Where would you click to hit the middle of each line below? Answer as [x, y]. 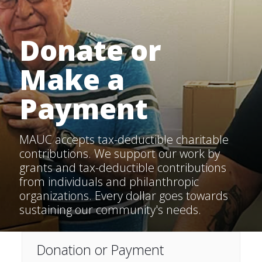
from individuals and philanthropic [109, 182]
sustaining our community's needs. [110, 210]
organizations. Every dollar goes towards [124, 196]
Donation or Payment [100, 250]
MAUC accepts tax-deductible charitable [124, 139]
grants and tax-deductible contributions [123, 168]
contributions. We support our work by [120, 154]
